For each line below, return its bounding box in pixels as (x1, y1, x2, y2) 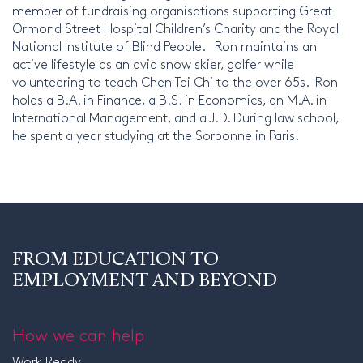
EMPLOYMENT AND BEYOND (12, 267, 277, 291)
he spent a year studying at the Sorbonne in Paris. (12, 126, 299, 143)
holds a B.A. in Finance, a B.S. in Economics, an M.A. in (12, 90, 327, 108)
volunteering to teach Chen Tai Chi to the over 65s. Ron (12, 72, 338, 90)
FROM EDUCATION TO (12, 246, 219, 270)
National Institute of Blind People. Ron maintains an (12, 36, 317, 54)
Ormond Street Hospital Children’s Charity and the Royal (12, 19, 339, 36)
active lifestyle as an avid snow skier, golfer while (12, 54, 294, 72)
